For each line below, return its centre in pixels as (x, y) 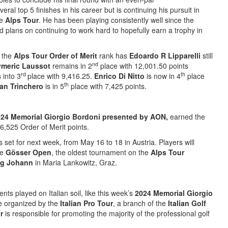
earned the (187, 117)
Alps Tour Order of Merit (55, 55)
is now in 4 (164, 76)
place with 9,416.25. (61, 76)
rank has (113, 55)
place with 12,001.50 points (143, 66)
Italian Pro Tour (87, 203)
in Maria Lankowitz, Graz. (75, 162)
